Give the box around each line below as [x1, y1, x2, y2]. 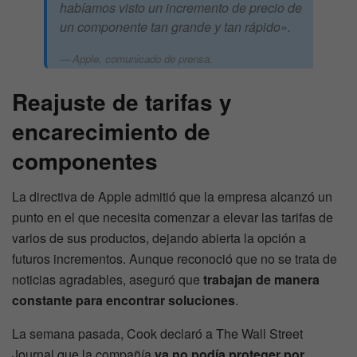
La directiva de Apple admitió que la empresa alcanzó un [12, 187, 332, 206]
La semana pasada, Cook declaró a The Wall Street [12, 324, 303, 343]
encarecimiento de [12, 115, 210, 148]
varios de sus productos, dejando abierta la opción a [12, 229, 306, 248]
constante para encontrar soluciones [12, 291, 235, 310]
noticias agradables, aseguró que [12, 270, 203, 289]
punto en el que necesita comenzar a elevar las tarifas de [12, 208, 333, 227]
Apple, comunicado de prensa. [73, 51, 213, 66]
